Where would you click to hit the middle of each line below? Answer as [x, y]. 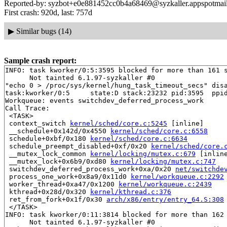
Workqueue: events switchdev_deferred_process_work [104, 101]
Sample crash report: [40, 61]
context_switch [37, 124]
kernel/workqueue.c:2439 [165, 184]
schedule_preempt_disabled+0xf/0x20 [78, 146]
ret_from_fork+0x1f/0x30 [56, 200]
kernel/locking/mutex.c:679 [143, 154]
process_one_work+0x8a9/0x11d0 [68, 177]
